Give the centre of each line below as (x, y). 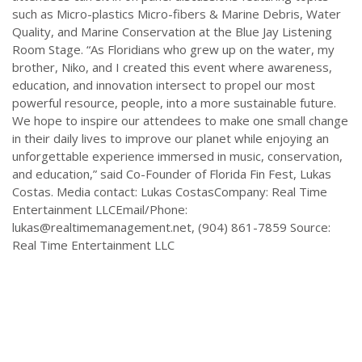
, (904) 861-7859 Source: (261, 227)
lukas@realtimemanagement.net (102, 227)
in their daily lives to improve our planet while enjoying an (170, 139)
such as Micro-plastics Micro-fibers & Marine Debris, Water (177, 14)
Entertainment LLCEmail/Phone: (100, 210)
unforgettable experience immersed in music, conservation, (177, 156)
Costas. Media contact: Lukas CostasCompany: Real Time (170, 192)
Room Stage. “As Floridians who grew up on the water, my (173, 50)
